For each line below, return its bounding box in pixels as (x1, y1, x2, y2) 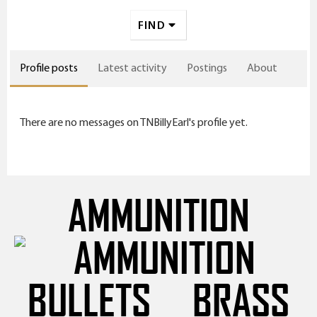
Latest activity (98, 60, 167, 74)
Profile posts (20, 60, 78, 74)
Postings (187, 60, 227, 74)
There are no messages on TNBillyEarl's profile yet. (20, 115, 248, 129)
